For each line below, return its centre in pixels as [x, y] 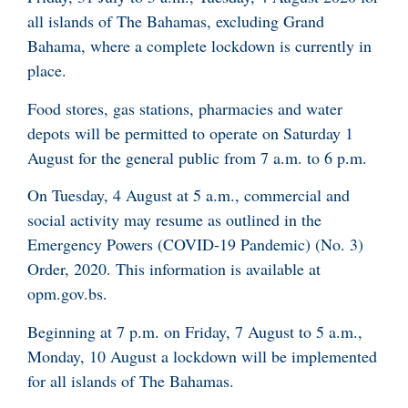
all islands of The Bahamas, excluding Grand [176, 21]
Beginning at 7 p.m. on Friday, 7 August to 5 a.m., [195, 331]
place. [47, 71]
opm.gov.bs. [67, 294]
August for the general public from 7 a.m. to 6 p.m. [197, 157]
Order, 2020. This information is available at [174, 269]
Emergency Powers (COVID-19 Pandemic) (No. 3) [195, 245]
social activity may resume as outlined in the [174, 220]
